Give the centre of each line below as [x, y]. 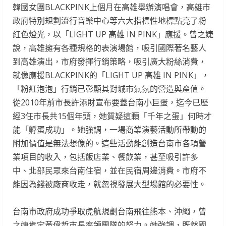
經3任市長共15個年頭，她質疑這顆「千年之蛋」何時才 [112, 116]
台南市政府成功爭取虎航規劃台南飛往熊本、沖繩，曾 [109, 212]
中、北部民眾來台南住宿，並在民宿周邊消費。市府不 [109, 171]
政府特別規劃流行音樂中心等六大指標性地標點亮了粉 [109, 21]
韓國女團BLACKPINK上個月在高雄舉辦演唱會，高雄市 [111, 7]
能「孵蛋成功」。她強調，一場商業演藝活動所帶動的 [109, 130]
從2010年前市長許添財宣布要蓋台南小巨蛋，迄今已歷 [110, 103]
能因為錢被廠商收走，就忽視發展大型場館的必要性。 [109, 184]
